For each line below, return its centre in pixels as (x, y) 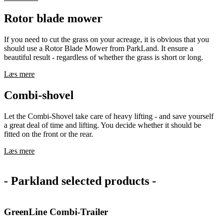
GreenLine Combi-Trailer (56, 212)
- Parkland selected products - (80, 181)
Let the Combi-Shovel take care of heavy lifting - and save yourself (109, 116)
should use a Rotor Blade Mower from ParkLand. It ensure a (99, 48)
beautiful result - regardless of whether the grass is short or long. (104, 57)
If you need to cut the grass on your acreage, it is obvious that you (107, 39)
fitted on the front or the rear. (49, 134)
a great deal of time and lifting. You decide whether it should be (103, 125)
